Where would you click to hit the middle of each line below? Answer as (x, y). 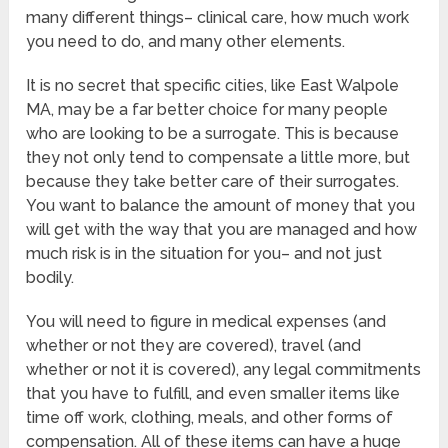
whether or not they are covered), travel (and (194, 346)
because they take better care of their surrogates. (213, 182)
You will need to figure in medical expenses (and (206, 322)
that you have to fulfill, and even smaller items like (213, 394)
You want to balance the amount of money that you (221, 206)
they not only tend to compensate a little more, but (218, 158)
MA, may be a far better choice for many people (207, 110)
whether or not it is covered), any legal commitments (224, 370)
